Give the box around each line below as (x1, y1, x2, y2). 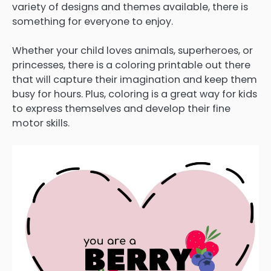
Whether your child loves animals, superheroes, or (12, 44, 253, 58)
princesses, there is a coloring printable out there (12, 58, 250, 73)
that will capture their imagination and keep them (12, 73, 257, 87)
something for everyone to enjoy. (12, 15, 173, 28)
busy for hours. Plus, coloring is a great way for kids (12, 87, 257, 102)
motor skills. (12, 116, 70, 131)
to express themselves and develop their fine (12, 102, 230, 116)
